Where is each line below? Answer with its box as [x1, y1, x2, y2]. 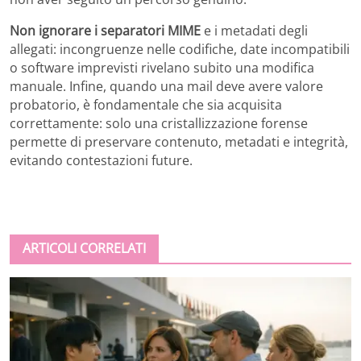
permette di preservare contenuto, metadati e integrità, [10, 132, 348, 151]
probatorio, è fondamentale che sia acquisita [10, 95, 282, 114]
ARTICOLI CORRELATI [23, 239, 146, 257]
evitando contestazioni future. [10, 151, 193, 169]
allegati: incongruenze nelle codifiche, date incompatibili [10, 39, 350, 58]
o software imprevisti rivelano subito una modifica [10, 58, 314, 77]
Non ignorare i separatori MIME [10, 21, 201, 39]
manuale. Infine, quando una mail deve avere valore [10, 77, 323, 95]
